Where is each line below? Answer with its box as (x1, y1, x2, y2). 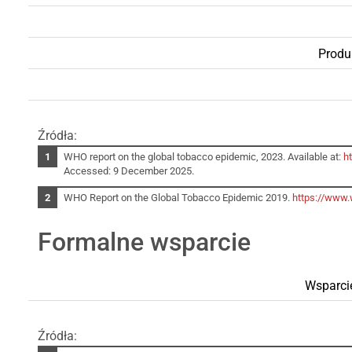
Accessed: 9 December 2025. (64, 164, 195, 177)
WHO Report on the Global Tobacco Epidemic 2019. (64, 191, 293, 203)
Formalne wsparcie (38, 226, 251, 257)
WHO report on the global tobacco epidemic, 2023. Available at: (64, 150, 344, 163)
